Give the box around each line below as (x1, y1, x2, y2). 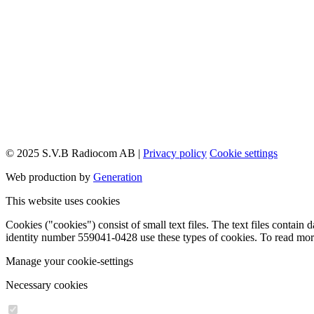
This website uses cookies (6, 194, 120, 207)
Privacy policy (143, 146, 207, 159)
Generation (93, 170, 142, 183)
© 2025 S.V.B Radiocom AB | (6, 146, 143, 159)
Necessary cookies (6, 278, 88, 291)
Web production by (6, 170, 93, 183)
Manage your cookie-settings (6, 254, 133, 267)
